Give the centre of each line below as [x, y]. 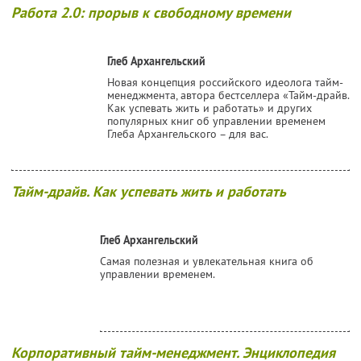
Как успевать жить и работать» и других [210, 108]
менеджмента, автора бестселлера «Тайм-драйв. [228, 95]
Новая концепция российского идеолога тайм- [225, 82]
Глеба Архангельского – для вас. [188, 133]
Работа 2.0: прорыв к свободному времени [151, 12]
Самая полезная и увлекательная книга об [207, 261]
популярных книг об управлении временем [216, 120]
